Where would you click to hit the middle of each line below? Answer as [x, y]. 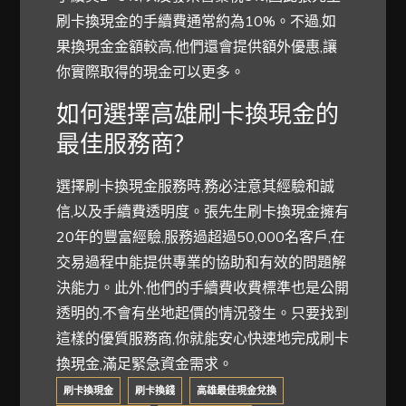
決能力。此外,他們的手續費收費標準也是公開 [203, 287]
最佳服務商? [121, 143]
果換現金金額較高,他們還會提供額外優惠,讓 [197, 46]
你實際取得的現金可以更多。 [151, 71]
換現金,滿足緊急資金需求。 [145, 363]
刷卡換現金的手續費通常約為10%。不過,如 [197, 20]
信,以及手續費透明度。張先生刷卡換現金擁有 [203, 211]
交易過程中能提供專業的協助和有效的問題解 [202, 261]
